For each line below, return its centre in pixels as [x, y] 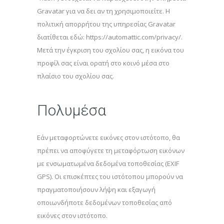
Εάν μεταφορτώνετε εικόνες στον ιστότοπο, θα [108, 137]
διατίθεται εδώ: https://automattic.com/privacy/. [110, 37]
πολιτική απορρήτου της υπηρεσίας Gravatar [106, 24]
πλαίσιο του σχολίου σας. [75, 76]
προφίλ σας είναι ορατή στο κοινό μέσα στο [103, 63]
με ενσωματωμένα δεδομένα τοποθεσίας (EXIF [108, 163]
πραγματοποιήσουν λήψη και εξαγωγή [96, 189]
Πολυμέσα [71, 110]
